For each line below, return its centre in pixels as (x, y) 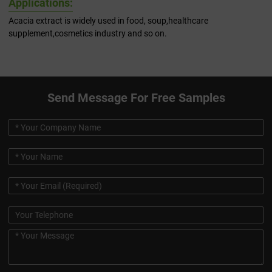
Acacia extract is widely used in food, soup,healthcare (108, 21)
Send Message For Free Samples (136, 98)
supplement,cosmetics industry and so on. (88, 34)
